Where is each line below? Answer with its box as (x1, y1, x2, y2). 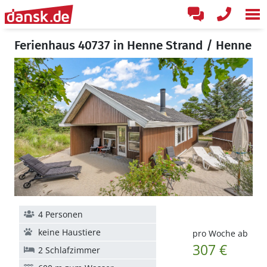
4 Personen (38, 209, 83, 220)
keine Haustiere (38, 226, 101, 238)
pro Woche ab (192, 228, 248, 239)
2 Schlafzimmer (38, 244, 100, 256)
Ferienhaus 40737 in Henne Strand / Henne (14, 38, 252, 53)
